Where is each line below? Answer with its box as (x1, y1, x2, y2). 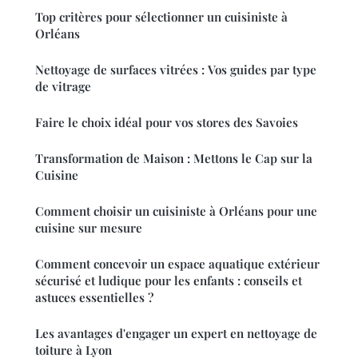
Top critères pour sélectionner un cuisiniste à (35, 9, 288, 26)
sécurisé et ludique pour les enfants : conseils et (35, 272, 302, 289)
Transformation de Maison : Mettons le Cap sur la (35, 150, 312, 167)
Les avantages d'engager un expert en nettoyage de (35, 325, 317, 342)
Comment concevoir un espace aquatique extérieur (35, 256, 320, 272)
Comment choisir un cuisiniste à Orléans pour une (35, 203, 317, 220)
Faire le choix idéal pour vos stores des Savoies (35, 114, 298, 131)
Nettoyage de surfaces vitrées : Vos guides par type (35, 62, 316, 78)
